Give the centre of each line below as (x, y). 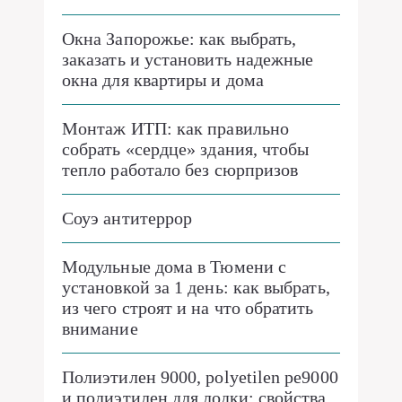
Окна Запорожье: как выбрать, (179, 39)
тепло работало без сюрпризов (180, 170)
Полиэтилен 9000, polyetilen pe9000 (200, 377)
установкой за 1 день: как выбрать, (196, 287)
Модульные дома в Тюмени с (175, 267)
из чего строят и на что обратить (188, 308)
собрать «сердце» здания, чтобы (186, 149)
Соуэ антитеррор (127, 218)
